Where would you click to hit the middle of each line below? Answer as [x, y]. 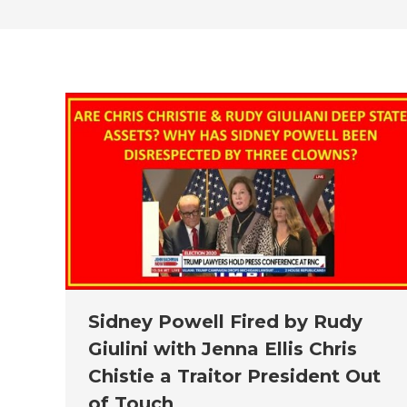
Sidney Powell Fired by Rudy [225, 322]
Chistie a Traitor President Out [234, 377]
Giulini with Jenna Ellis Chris [223, 349]
